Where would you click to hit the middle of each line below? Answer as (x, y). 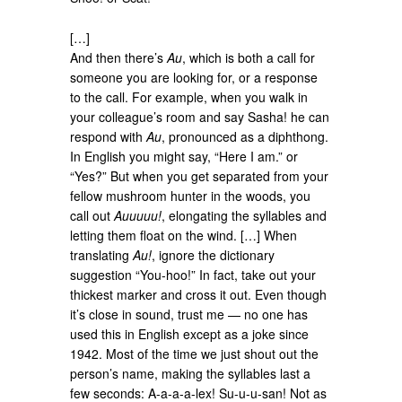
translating (102, 254)
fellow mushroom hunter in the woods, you (191, 195)
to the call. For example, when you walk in (189, 96)
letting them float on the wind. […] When (184, 235)
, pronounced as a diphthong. (245, 136)
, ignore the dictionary (214, 254)
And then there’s (119, 57)
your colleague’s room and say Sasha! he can (200, 116)
